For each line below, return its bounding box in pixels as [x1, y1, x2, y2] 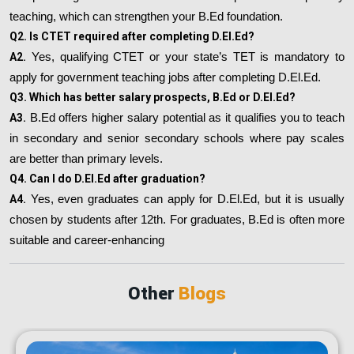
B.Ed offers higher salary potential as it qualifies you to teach [26, 111, 345, 124]
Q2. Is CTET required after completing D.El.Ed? [9, 29, 254, 43]
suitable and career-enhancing [9, 233, 164, 247]
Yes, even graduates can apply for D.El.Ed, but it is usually [26, 192, 345, 205]
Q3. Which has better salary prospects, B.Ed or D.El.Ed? [9, 90, 296, 104]
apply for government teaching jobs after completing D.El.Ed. [9, 70, 321, 84]
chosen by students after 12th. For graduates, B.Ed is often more [9, 213, 345, 226]
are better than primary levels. [9, 152, 163, 165]
